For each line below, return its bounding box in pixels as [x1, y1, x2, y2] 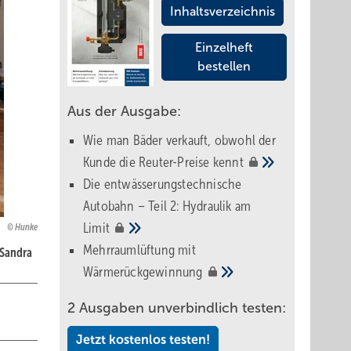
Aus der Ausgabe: [67, 103, 181, 119]
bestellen [197, 60, 251, 73]
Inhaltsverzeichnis [170, 5, 275, 18]
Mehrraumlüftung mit [83, 242, 196, 258]
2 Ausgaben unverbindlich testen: [67, 300, 286, 316]
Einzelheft [195, 41, 253, 54]
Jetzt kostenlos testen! [76, 333, 210, 346]
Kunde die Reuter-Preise [83, 154, 213, 170]
